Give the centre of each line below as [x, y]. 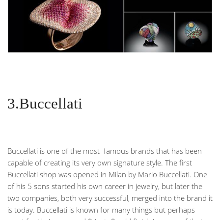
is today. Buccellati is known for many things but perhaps [101, 210]
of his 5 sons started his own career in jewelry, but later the [105, 186]
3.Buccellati [45, 104]
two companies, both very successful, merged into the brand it [110, 198]
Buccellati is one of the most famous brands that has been [105, 151]
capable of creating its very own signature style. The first [100, 163]
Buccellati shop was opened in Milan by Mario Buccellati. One [107, 175]
